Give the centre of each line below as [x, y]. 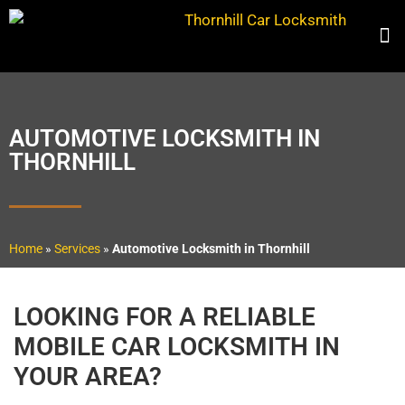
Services [77, 249]
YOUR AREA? [88, 377]
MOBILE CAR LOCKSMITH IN [177, 347]
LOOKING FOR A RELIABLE [165, 317]
